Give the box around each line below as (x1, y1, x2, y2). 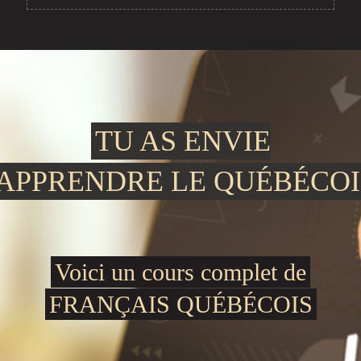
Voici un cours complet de (55, 259, 306, 285)
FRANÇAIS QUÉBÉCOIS (48, 291, 313, 317)
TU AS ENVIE (94, 125, 271, 157)
